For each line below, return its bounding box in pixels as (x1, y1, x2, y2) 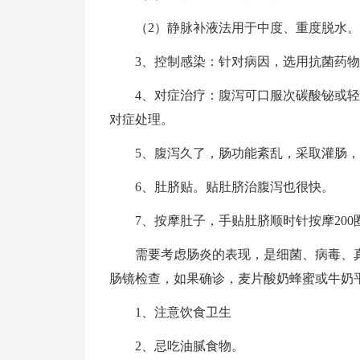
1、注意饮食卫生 (109, 305, 231, 319)
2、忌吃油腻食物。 (109, 339, 244, 353)
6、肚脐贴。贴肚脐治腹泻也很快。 (109, 180, 334, 194)
